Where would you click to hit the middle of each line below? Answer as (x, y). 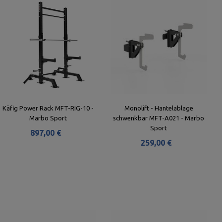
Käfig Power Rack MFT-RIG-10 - (48, 108)
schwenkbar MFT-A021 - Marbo (159, 118)
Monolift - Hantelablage (159, 108)
